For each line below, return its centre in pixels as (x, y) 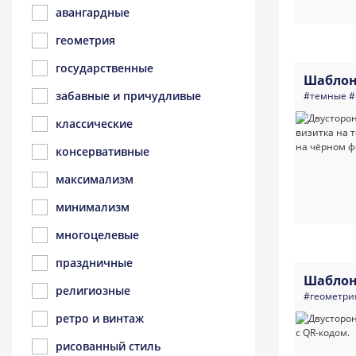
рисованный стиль (108, 346)
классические (94, 124)
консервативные (103, 151)
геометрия (85, 40)
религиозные (93, 290)
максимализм (95, 179)
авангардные (93, 12)
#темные (325, 96)
